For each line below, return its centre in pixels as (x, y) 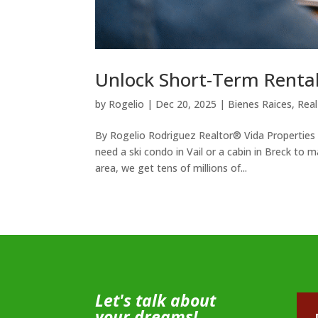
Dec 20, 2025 (186, 104)
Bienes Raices (260, 104)
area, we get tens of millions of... (171, 168)
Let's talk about (156, 300)
